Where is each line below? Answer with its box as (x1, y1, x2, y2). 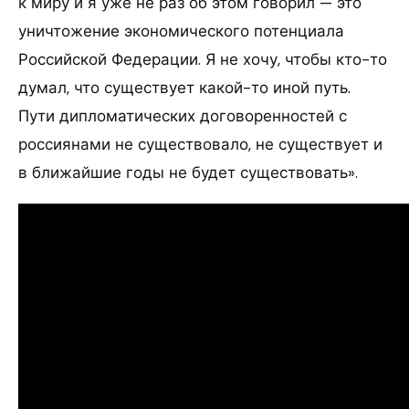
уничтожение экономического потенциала (18, 20, 344, 41)
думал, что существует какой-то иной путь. (18, 77, 351, 98)
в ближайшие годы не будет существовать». (18, 162, 358, 183)
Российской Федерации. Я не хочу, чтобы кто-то (18, 48, 387, 69)
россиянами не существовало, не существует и (18, 133, 383, 154)
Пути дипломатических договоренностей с (18, 105, 347, 126)
